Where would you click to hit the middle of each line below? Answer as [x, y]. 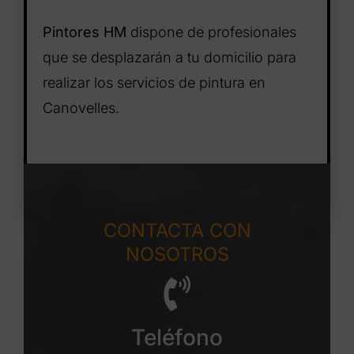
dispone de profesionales [211, 32]
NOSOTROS [177, 254]
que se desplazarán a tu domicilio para [169, 58]
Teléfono [177, 338]
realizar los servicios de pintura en [154, 83]
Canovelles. [81, 108]
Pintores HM [84, 32]
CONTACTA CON [177, 231]
